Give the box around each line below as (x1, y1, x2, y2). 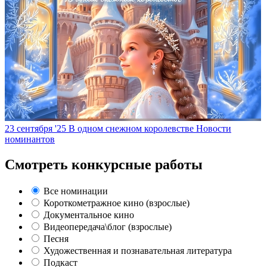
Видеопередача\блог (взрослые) (44, 221, 172, 232)
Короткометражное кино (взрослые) (44, 197, 190, 208)
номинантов (5, 133, 55, 144)
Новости (196, 123, 231, 133)
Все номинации (44, 185, 108, 196)
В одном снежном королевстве (69, 123, 194, 133)
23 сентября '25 (5, 123, 66, 133)
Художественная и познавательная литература (44, 245, 232, 256)
